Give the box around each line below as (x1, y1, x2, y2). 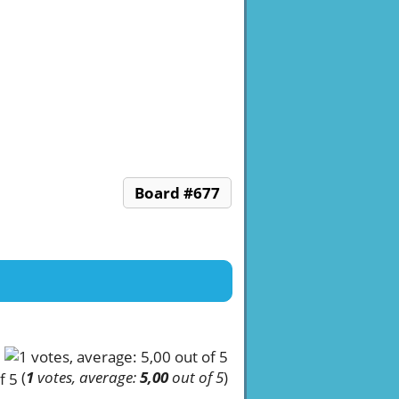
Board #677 (134, 183, 220, 203)
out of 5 (168, 366, 224, 387)
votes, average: (34, 366, 140, 387)
